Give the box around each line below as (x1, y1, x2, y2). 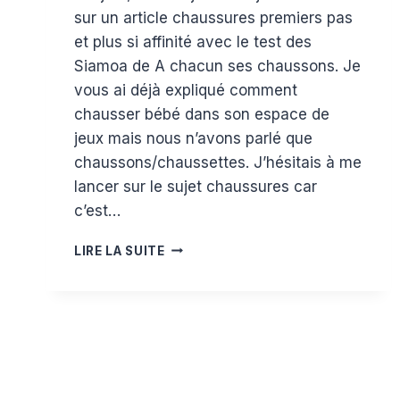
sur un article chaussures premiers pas (74, 8, 353, 27)
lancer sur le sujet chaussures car (74, 177, 317, 196)
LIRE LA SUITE (74, 243, 165, 258)
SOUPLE (163, 295, 217, 310)
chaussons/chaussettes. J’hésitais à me (74, 153, 362, 171)
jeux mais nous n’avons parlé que (74, 129, 312, 147)
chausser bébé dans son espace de (74, 104, 329, 123)
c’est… (74, 201, 121, 220)
